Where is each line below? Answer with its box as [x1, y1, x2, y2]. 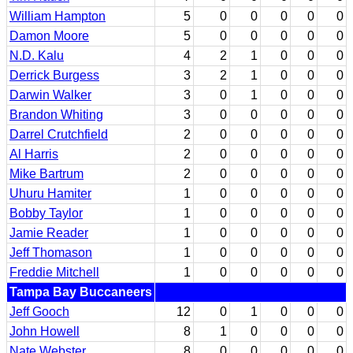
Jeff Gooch [9, 304, 69, 318]
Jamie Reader [9, 225, 88, 240]
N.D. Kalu [9, 48, 64, 62]
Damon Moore [9, 28, 89, 43]
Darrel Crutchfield [9, 127, 108, 141]
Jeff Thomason [9, 245, 92, 259]
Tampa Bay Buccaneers [9, 284, 152, 299]
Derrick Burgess [9, 68, 99, 82]
